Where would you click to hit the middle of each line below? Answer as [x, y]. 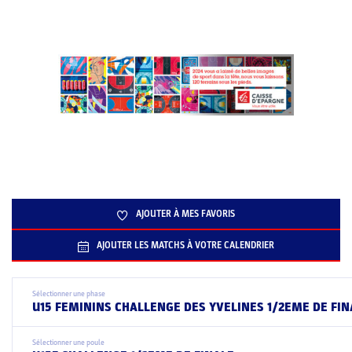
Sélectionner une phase [69, 294]
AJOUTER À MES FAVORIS [185, 214]
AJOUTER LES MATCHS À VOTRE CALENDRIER [185, 245]
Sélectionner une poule [68, 343]
